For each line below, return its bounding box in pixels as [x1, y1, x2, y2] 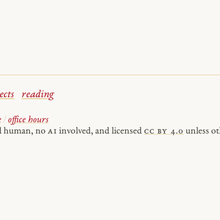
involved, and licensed [57, 127, 144, 137]
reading [21, 89, 54, 100]
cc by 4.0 [144, 127, 184, 137]
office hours [8, 115, 49, 125]
